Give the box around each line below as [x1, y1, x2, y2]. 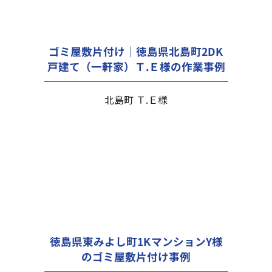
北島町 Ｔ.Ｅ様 [104, 92, 168, 107]
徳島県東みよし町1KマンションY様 [49, 233, 223, 249]
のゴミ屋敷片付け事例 [81, 248, 191, 264]
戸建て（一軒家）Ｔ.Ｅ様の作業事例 [47, 58, 225, 74]
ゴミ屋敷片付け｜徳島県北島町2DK [48, 43, 224, 59]
